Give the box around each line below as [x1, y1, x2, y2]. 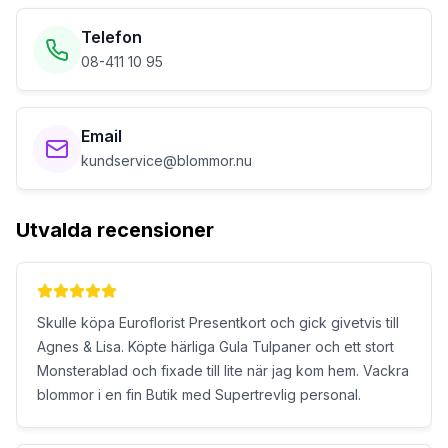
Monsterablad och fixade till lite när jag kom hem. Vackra [37, 362, 409, 379]
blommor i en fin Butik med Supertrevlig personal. [37, 386, 361, 403]
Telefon [81, 27, 142, 47]
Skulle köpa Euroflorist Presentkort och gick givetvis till [37, 314, 399, 331]
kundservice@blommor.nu [81, 152, 252, 169]
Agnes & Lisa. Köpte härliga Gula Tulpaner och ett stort [37, 338, 394, 355]
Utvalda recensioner [16, 218, 214, 242]
